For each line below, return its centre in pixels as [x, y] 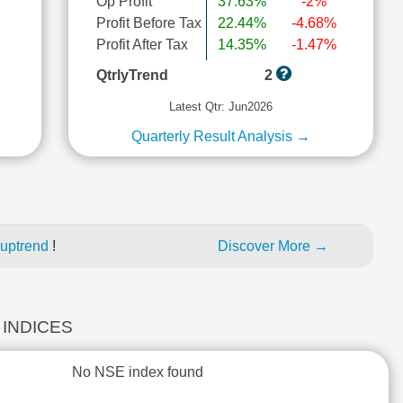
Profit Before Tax [148, 23]
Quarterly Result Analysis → [220, 136]
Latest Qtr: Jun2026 [220, 107]
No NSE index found [138, 372]
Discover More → [273, 246]
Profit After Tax [142, 45]
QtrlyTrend [132, 75]
